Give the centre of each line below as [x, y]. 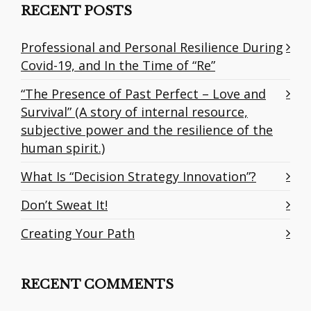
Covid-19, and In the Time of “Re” [118, 66]
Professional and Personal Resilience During [152, 48]
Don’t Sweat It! [64, 205]
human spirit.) [63, 148]
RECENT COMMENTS [97, 285]
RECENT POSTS [76, 11]
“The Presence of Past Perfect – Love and [143, 94]
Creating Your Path [78, 234]
